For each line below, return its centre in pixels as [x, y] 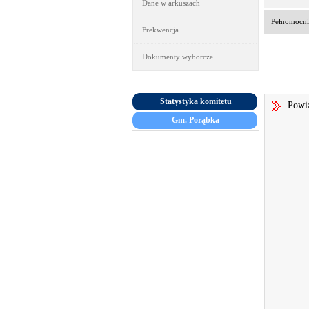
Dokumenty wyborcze [178, 57]
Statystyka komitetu [196, 101]
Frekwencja [160, 30]
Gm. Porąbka [196, 120]
